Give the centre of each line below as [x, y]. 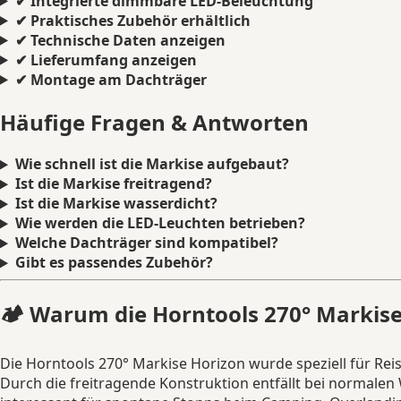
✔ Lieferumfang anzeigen [106, 60]
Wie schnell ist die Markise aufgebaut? [152, 164]
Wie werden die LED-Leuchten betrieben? [160, 223]
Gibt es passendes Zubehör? [114, 263]
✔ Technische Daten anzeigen [120, 40]
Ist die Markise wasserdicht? [116, 204]
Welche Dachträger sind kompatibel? [146, 243]
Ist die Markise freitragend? [113, 184]
